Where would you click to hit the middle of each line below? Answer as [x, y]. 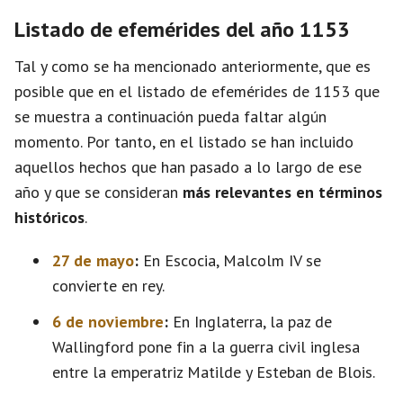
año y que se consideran [99, 192]
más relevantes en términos [282, 192]
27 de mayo [93, 260]
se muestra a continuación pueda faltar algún [170, 116]
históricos [49, 217]
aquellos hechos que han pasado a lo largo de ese [188, 167]
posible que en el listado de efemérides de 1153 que [197, 91]
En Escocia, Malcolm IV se [230, 260]
